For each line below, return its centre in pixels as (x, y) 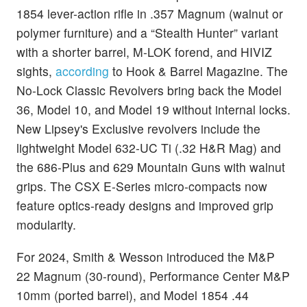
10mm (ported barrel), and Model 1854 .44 (133, 295)
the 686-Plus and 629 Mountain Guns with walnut (151, 167)
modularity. (46, 224)
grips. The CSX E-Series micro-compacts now (142, 186)
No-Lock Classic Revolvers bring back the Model (149, 90)
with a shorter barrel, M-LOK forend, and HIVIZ (144, 51)
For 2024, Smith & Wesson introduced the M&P (146, 256)
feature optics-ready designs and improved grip (145, 205)
